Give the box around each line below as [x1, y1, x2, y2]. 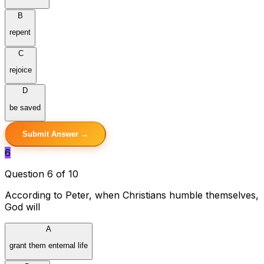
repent [9, 28, 31, 37]
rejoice [9, 65, 32, 74]
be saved [9, 103, 41, 112]
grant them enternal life [9, 241, 88, 250]
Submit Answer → [22, 129, 88, 138]
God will [5, 200, 40, 213]
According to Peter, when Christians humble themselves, [5, 189, 259, 201]
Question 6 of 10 [5, 167, 78, 180]
